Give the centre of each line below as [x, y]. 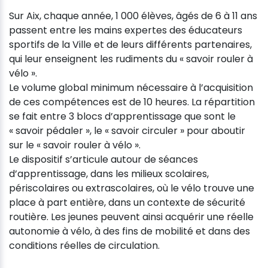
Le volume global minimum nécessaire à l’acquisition [131, 87]
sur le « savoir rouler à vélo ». [75, 145]
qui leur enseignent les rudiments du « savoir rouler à [131, 59]
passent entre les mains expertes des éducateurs [126, 30]
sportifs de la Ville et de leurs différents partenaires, [130, 44]
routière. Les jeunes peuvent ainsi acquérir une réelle [131, 217]
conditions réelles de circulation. [84, 245]
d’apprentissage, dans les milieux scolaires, [109, 173]
